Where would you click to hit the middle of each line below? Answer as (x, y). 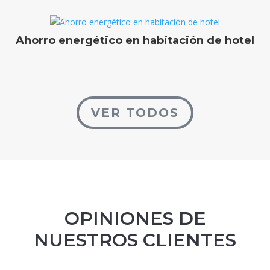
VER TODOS (135, 113)
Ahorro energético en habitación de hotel (135, 40)
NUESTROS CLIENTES (135, 240)
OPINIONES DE (135, 219)
